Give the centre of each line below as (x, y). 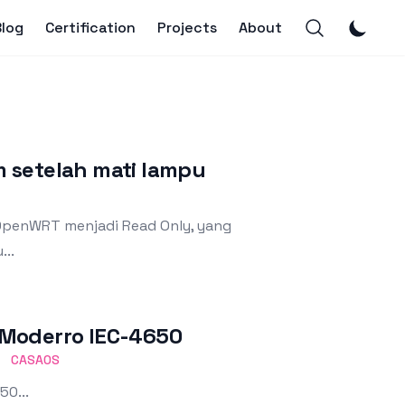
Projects (187, 27)
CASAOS (35, 360)
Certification (90, 27)
